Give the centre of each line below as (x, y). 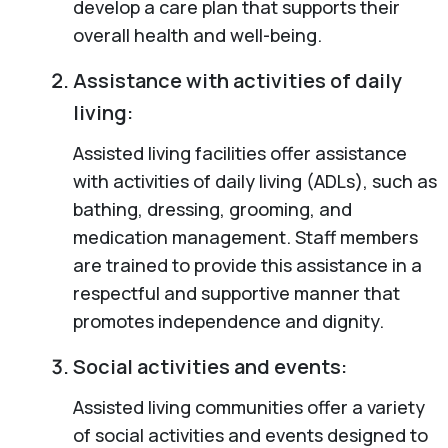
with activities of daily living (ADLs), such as (254, 180)
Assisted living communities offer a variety (248, 406)
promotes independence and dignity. (228, 320)
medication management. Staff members (245, 236)
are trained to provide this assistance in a (247, 264)
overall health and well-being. (197, 34)
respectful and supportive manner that (236, 292)
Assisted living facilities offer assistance (239, 152)
